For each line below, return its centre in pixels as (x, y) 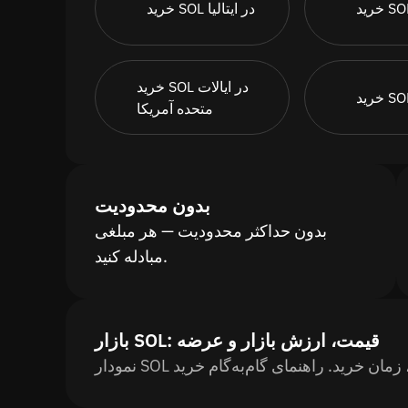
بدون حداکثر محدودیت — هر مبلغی (211, 231)
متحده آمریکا (175, 108)
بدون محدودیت (153, 205)
